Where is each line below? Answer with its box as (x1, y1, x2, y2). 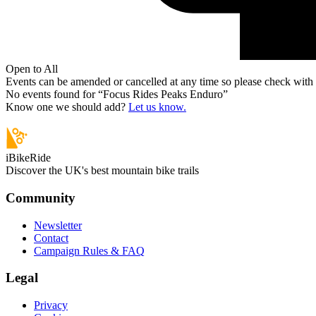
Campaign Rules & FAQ (34, 244, 145, 257)
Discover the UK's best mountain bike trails (6, 164, 199, 177)
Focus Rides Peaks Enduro (103, 88, 223, 101)
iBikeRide (6, 152, 51, 164)
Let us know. (128, 101, 186, 114)
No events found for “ (6, 88, 103, 101)
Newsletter (34, 219, 82, 231)
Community (6, 190, 75, 205)
